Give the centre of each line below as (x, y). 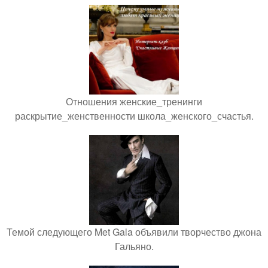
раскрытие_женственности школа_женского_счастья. (134, 116)
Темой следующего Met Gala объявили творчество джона (134, 232)
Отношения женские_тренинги (134, 101)
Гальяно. (134, 246)
